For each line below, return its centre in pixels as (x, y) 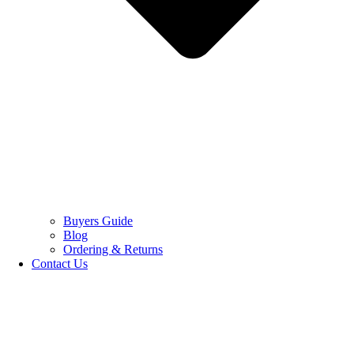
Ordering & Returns (113, 250)
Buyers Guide (98, 221)
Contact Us (60, 264)
